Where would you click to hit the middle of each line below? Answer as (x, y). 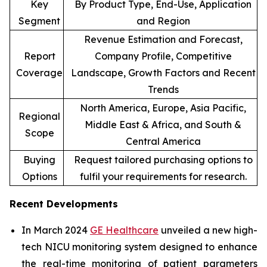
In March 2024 (56, 230)
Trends (163, 89)
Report (39, 56)
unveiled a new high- (208, 230)
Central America (163, 141)
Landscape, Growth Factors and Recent (163, 72)
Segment (39, 21)
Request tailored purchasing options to (163, 159)
